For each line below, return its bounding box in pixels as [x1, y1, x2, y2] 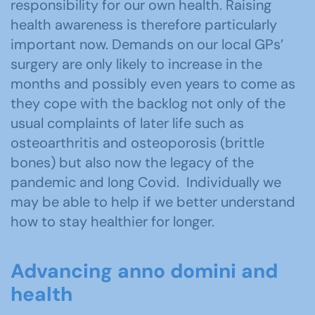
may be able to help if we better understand [11, 193, 295, 211]
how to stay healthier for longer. [11, 212, 214, 231]
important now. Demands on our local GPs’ [11, 35, 283, 53]
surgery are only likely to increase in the [11, 55, 262, 73]
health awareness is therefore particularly [11, 15, 277, 34]
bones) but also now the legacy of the [11, 153, 254, 172]
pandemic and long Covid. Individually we [11, 173, 281, 191]
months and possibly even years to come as [11, 75, 295, 93]
